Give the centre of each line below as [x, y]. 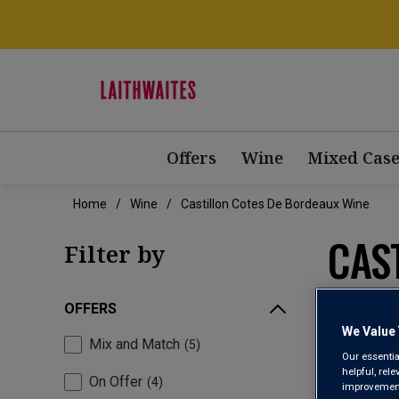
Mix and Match [134, 345]
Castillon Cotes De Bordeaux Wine [275, 204]
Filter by [114, 254]
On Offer [116, 382]
